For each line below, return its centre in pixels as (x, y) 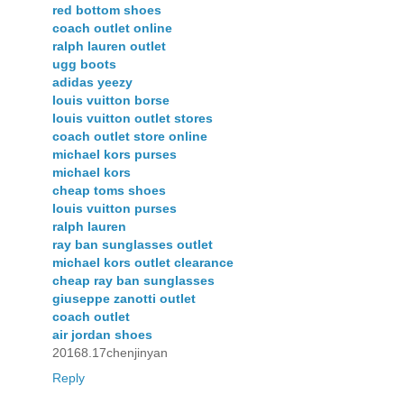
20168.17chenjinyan (110, 352)
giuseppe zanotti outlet (124, 298)
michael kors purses (115, 154)
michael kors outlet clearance (143, 262)
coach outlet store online (130, 136)
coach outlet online (112, 28)
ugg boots (84, 64)
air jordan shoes (102, 334)
